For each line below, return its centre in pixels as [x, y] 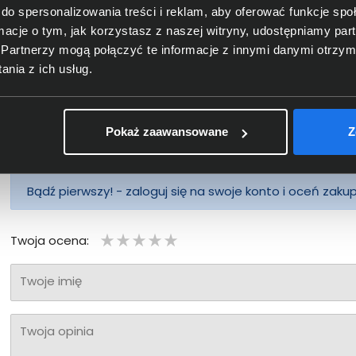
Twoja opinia [57, 331]
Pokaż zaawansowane [166, 132]
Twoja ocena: [50, 240]
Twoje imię [51, 281]
